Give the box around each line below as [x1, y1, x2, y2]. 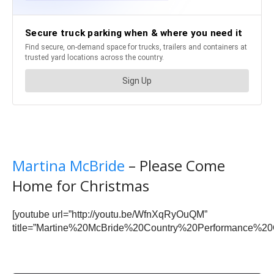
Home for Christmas [12, 176, 149, 196]
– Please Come [125, 155, 225, 176]
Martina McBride [12, 155, 125, 176]
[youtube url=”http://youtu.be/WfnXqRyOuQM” [12, 209, 207, 220]
